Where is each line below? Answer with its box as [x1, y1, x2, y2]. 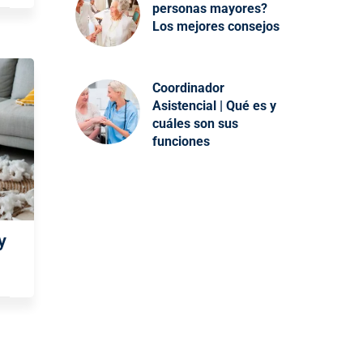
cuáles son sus [152, 116, 238, 131]
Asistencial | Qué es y [152, 98, 276, 113]
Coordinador [152, 80, 224, 96]
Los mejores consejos [152, 19, 280, 34]
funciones [152, 134, 210, 149]
